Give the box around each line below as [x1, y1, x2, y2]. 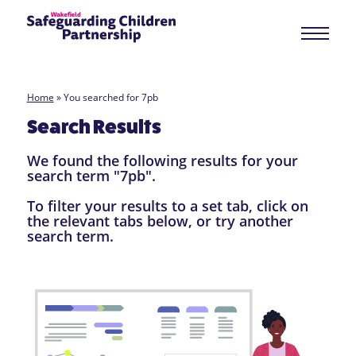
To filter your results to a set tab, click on [26, 196, 308, 216]
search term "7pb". [26, 166, 156, 186]
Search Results [26, 115, 161, 139]
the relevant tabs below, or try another [26, 211, 293, 231]
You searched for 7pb [63, 91, 158, 105]
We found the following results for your [26, 151, 298, 171]
